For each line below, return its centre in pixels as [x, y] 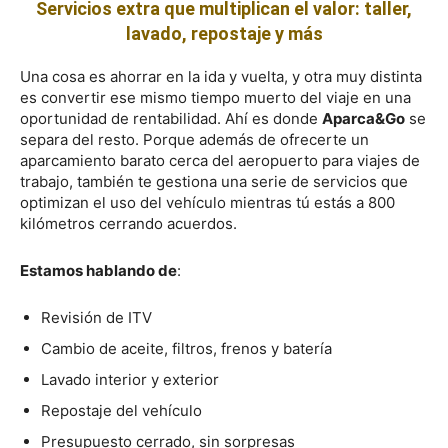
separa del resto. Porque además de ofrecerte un [194, 139]
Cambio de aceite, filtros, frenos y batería [186, 348]
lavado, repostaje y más [224, 33]
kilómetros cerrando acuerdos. [128, 223]
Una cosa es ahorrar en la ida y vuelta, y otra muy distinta [221, 76]
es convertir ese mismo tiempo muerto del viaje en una [215, 97]
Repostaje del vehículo [121, 410]
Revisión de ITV [96, 317]
